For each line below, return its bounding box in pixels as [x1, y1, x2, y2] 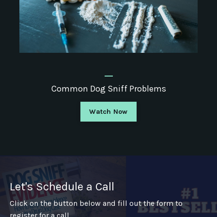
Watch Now [89, 108, 128, 116]
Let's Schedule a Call [10, 180, 114, 194]
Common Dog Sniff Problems [51, 83, 166, 94]
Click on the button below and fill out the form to [10, 199, 183, 208]
